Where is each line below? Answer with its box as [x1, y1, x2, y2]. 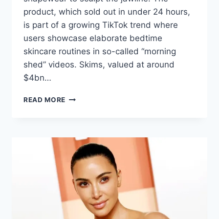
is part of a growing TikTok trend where [23, 20, 178, 30]
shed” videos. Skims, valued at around [23, 60, 175, 70]
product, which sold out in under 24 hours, [23, 7, 190, 17]
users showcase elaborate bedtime [23, 33, 162, 44]
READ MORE [23, 96, 66, 104]
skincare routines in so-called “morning [23, 46, 176, 57]
